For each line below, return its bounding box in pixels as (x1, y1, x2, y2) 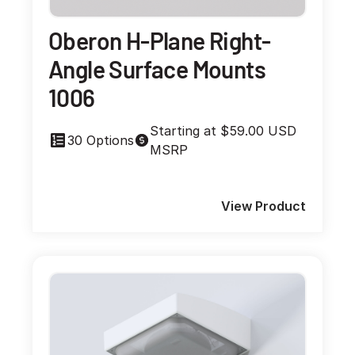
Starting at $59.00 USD (149, 123, 296, 139)
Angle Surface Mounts (48, 55, 265, 84)
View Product (221, 198, 306, 215)
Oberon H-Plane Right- (48, 26, 271, 55)
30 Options (67, 132, 134, 149)
